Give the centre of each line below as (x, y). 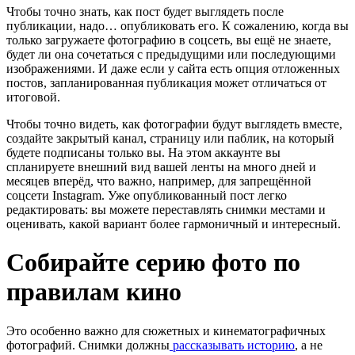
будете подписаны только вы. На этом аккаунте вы (143, 152)
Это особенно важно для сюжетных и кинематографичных (166, 330)
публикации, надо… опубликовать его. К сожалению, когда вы (177, 25)
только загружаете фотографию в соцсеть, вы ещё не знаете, (169, 40)
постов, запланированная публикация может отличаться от (166, 82)
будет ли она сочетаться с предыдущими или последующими (171, 54)
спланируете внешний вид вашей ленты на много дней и (161, 166)
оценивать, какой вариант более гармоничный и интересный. (174, 223)
